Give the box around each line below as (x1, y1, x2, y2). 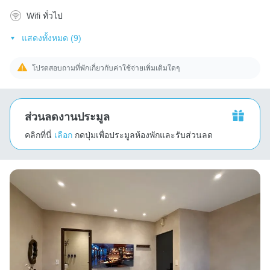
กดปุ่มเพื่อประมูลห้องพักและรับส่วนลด (75, 130, 213, 140)
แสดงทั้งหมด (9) (21, 33, 81, 43)
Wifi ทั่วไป (27, 10, 63, 20)
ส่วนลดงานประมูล (25, 110, 110, 123)
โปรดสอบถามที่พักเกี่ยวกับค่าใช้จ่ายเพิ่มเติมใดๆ (32, 63, 180, 72)
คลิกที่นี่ (25, 130, 52, 140)
